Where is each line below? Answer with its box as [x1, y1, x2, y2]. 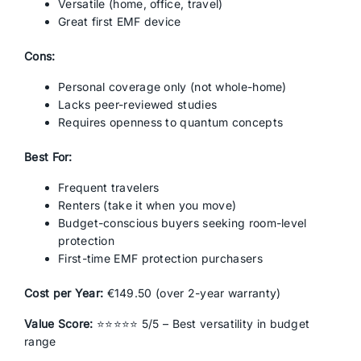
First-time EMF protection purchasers [58, 251, 263, 265]
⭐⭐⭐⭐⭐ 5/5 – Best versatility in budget [93, 317, 310, 330]
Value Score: [24, 317, 93, 330]
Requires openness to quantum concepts [58, 115, 284, 129]
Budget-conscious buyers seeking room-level [58, 216, 307, 230]
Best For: [24, 150, 73, 164]
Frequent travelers [58, 180, 160, 194]
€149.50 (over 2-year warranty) [103, 286, 281, 300]
